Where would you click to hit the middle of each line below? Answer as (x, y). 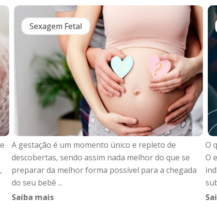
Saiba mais (33, 197)
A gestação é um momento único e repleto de (94, 145)
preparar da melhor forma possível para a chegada (104, 170)
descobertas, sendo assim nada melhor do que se (101, 157)
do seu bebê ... (37, 183)
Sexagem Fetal (56, 26)
